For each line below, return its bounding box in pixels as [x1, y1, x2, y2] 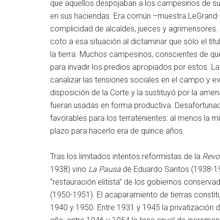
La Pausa [88, 165, 121, 174]
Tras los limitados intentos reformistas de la [50, 152, 202, 162]
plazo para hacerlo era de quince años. [50, 126, 185, 136]
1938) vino [50, 165, 88, 174]
